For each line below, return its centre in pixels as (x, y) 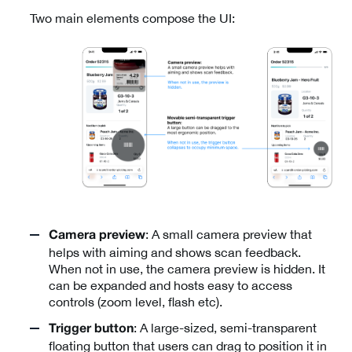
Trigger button (91, 329)
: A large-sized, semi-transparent (225, 327)
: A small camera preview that (229, 234)
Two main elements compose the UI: (132, 18)
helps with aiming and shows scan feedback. (175, 252)
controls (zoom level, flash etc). (136, 301)
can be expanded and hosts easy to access (170, 285)
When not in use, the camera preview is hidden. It (187, 268)
